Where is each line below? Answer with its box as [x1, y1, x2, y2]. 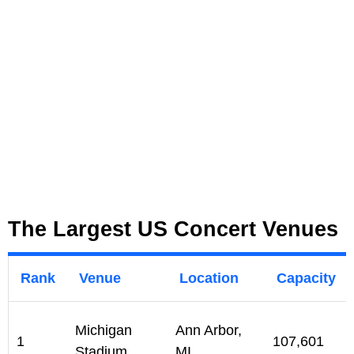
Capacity [277, 270, 336, 287]
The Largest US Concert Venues [8, 217, 338, 242]
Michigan [75, 322, 132, 339]
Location [179, 270, 239, 287]
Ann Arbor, [175, 322, 242, 339]
